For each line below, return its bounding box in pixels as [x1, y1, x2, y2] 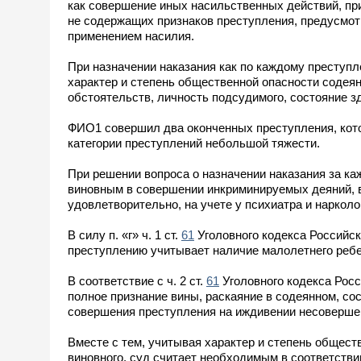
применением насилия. [68, 28, 194, 43]
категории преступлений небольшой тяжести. [68, 135, 320, 150]
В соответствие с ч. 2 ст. [68, 273, 206, 288]
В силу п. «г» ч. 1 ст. [68, 227, 181, 242]
